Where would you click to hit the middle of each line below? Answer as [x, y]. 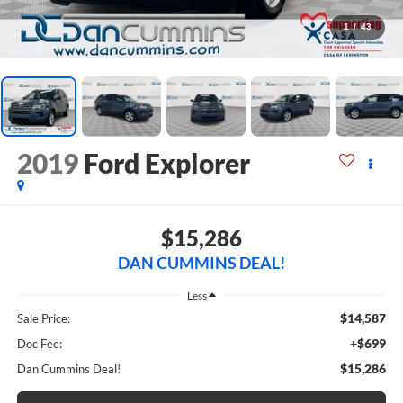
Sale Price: [43, 319]
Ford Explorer [166, 163]
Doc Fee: [39, 344]
